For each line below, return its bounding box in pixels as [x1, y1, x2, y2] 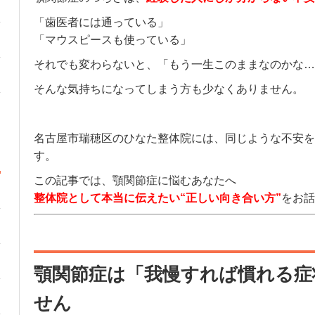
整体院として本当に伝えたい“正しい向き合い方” [33, 191, 281, 204]
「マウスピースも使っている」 [33, 33, 191, 46]
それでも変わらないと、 [33, 58, 157, 70]
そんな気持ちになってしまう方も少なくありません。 [33, 82, 304, 95]
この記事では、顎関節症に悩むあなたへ [33, 174, 236, 186]
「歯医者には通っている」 [33, 15, 169, 28]
